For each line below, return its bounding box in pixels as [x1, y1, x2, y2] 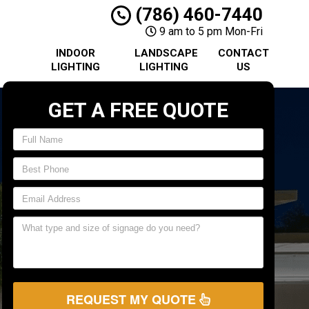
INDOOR [56, 47, 96, 59]
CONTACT [218, 47, 270, 59]
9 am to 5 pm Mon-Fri [157, 25, 263, 38]
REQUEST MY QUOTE [66, 292, 199, 306]
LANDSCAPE [134, 47, 199, 59]
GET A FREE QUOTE [48, 97, 228, 122]
